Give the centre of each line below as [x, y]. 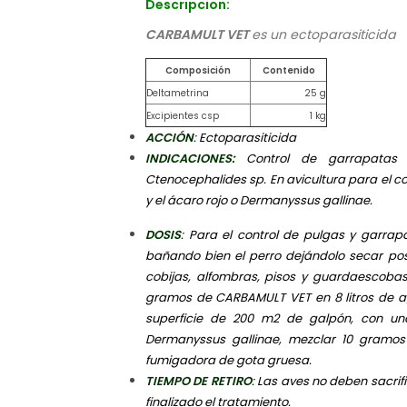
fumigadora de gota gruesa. [228, 360]
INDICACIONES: [196, 159]
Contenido [288, 71]
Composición [198, 71]
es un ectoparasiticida [324, 35]
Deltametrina [178, 94]
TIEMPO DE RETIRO [199, 381]
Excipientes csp [183, 116]
